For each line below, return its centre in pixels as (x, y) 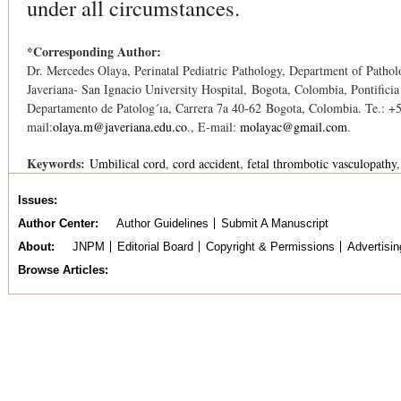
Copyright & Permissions (270, 247)
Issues (36, 200)
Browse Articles (61, 270)
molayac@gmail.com (294, 127)
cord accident (207, 163)
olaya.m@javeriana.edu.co (120, 127)
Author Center (56, 223)
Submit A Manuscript (274, 223)
